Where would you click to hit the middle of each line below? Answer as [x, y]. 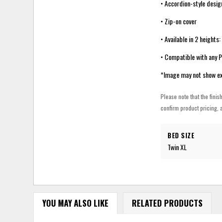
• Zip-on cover [179, 21]
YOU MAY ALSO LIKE [75, 203]
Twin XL [177, 147]
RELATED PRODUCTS [167, 203]
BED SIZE [181, 135]
